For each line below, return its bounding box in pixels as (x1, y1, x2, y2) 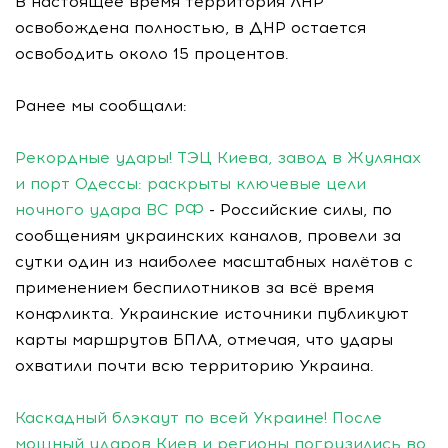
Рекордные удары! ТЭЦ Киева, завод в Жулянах (15, 147, 421, 167)
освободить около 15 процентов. (15, 43, 289, 63)
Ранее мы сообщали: (15, 95, 187, 115)
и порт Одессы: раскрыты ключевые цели (15, 173, 366, 193)
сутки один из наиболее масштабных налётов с (15, 251, 413, 271)
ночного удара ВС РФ (15, 199, 204, 219)
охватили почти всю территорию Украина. (15, 355, 374, 375)
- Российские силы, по (204, 199, 392, 219)
